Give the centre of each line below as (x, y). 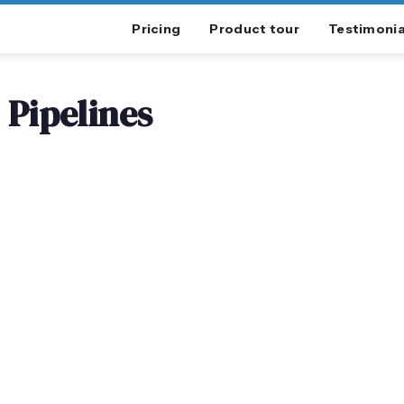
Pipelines (81, 114)
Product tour (254, 29)
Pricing (156, 29)
